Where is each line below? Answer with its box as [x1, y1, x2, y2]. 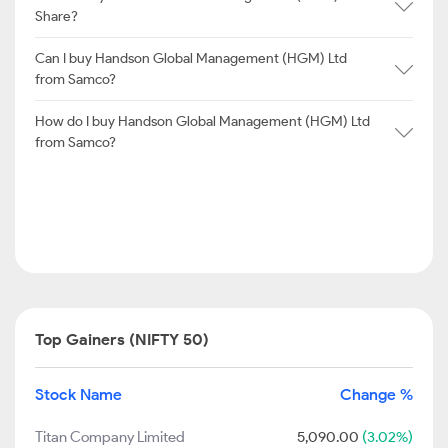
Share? [35, 8, 78, 25]
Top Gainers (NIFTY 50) [35, 330, 209, 349]
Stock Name [35, 385, 122, 404]
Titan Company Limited [35, 428, 185, 446]
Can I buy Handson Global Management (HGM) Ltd [35, 50, 347, 67]
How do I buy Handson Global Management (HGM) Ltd [35, 113, 370, 130]
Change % [340, 385, 413, 404]
